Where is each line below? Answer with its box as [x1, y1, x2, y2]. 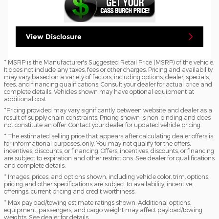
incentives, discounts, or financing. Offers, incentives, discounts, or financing [4, 147, 214, 154]
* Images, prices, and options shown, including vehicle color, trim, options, [4, 173, 209, 180]
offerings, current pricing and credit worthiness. [4, 187, 135, 195]
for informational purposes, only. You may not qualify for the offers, [4, 139, 191, 147]
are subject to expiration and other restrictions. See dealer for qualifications [4, 154, 215, 161]
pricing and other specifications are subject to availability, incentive [4, 180, 192, 187]
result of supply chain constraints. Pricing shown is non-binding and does [4, 113, 211, 121]
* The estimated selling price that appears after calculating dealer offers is [4, 132, 213, 139]
